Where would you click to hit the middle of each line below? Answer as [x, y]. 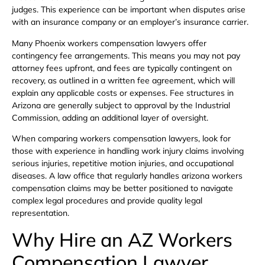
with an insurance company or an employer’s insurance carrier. [130, 22]
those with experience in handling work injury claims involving [128, 151]
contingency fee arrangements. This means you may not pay [126, 55]
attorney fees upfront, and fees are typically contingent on [122, 68]
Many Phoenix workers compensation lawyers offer [109, 43]
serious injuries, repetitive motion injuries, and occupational [123, 164]
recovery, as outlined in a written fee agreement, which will [123, 80]
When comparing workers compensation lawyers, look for [121, 139]
